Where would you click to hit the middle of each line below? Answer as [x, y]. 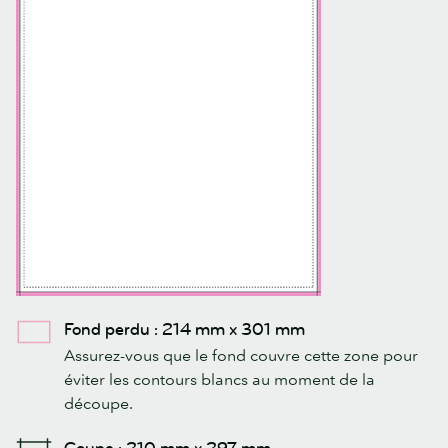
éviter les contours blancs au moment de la [219, 378]
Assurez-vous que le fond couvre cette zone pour [241, 354]
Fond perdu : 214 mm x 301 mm [184, 329]
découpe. [98, 402]
